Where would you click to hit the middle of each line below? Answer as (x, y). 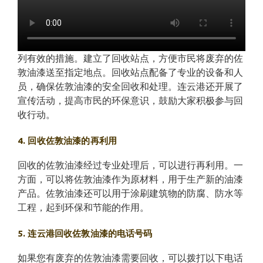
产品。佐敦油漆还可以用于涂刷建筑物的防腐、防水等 (130, 193)
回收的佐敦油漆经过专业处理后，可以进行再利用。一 (130, 165)
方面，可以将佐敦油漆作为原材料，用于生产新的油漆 (130, 179)
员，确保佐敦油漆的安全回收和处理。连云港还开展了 (130, 86)
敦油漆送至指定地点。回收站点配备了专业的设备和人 (130, 72)
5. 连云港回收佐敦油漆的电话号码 (85, 233)
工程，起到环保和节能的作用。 (83, 207)
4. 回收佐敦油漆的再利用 (67, 141)
